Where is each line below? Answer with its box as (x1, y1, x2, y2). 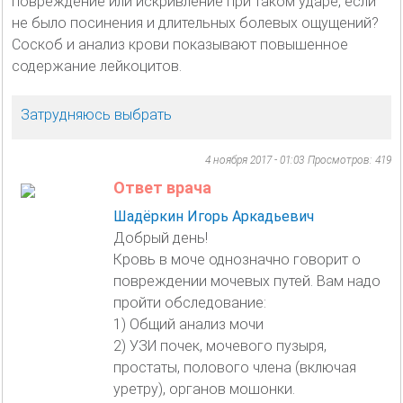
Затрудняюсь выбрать (21, 105, 172, 123)
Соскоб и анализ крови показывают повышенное (12, 35, 348, 53)
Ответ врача (113, 177, 211, 197)
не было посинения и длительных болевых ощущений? (12, 13, 379, 31)
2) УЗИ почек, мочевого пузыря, (113, 336, 327, 354)
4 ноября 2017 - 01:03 (205, 153, 304, 166)
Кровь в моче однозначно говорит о (113, 250, 361, 268)
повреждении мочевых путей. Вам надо (113, 272, 381, 290)
